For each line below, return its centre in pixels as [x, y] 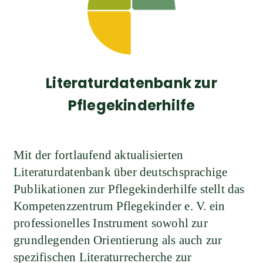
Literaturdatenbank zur [131, 83]
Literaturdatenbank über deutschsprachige [121, 172]
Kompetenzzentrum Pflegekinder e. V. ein [119, 206]
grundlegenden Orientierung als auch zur [118, 240]
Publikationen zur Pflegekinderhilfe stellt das [129, 189]
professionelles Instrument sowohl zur [111, 223]
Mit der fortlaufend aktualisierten [99, 155]
